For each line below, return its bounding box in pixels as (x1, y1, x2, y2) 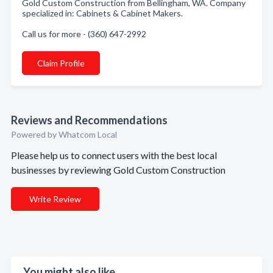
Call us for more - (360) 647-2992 (22, 29, 146, 39)
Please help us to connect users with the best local (11, 149, 217, 161)
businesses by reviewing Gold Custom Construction (11, 164, 225, 175)
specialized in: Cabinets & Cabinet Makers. (22, 8, 183, 18)
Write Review (29, 194, 81, 204)
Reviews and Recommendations (11, 113, 168, 127)
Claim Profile (37, 58, 85, 68)
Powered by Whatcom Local (11, 129, 117, 140)
